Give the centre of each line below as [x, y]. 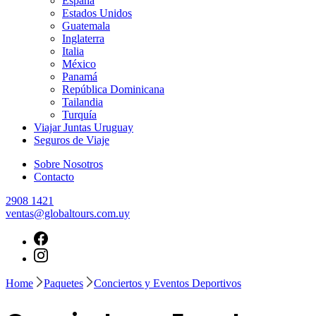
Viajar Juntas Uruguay [84, 127]
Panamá [80, 77]
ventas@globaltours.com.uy [68, 213]
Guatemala [86, 26]
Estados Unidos [97, 13]
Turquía [79, 115]
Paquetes [63, 283]
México [79, 64]
